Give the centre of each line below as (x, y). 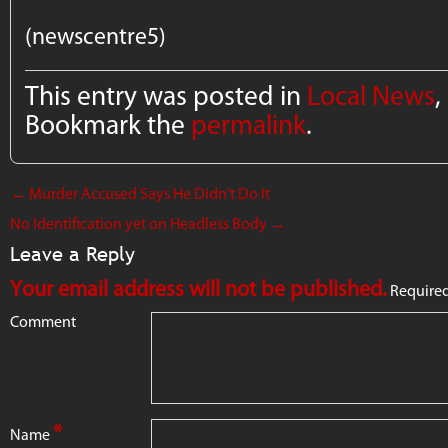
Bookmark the (108, 125)
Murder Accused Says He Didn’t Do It (148, 194)
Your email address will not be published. (198, 289)
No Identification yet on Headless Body (140, 224)
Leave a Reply (72, 254)
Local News (371, 96)
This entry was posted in (166, 96)
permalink (249, 125)
